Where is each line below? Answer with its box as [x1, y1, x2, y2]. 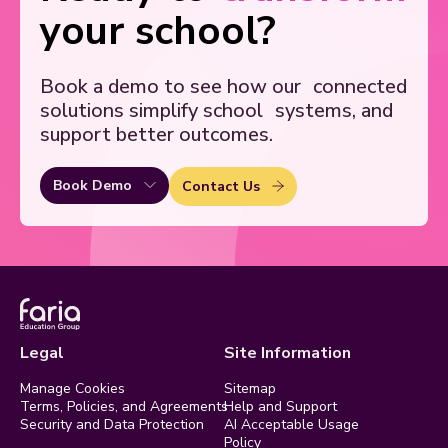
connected [313, 72, 407, 100]
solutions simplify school [40, 96, 275, 124]
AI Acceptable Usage [224, 415, 359, 435]
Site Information [224, 342, 351, 365]
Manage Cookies [20, 379, 125, 399]
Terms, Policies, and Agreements [20, 397, 228, 417]
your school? [40, 3, 276, 58]
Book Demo [53, 175, 132, 195]
